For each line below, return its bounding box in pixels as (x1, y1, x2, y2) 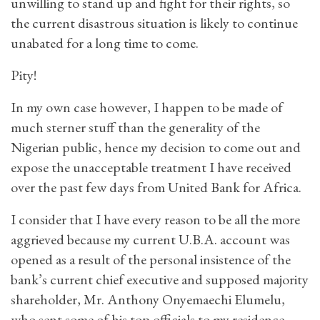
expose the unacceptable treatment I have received (11, 158, 291, 176)
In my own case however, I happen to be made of (11, 98, 283, 116)
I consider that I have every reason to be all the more (11, 210, 300, 229)
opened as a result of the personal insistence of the (11, 250, 291, 269)
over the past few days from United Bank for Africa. (11, 178, 301, 196)
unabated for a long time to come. (11, 34, 199, 52)
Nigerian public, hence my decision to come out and (11, 138, 301, 156)
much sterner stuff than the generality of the (11, 118, 260, 136)
